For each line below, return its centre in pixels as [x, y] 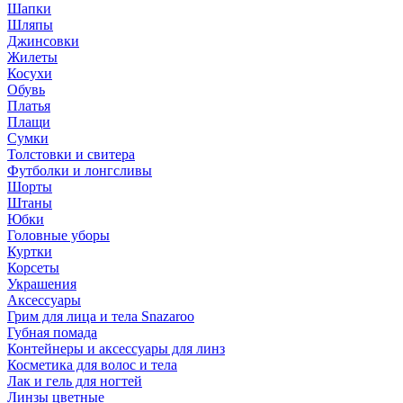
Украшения [42, 284]
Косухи [30, 73]
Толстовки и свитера [71, 154]
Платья [29, 106]
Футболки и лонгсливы [80, 170]
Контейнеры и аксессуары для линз [116, 349]
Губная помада [52, 332]
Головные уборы [58, 235]
